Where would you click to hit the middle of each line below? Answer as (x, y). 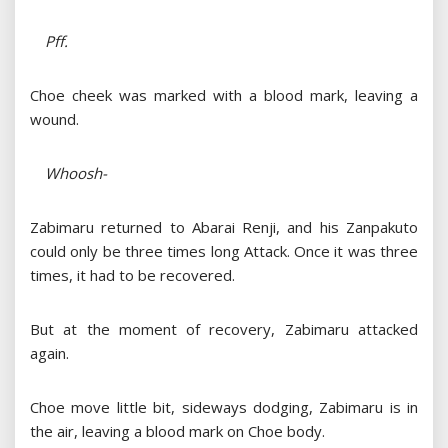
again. (49, 353)
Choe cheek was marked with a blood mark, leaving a (224, 95)
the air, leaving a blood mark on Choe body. (177, 431)
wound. (54, 119)
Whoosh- (68, 173)
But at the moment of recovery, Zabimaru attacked (224, 329)
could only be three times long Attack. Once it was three (224, 251)
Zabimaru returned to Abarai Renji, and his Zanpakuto (224, 227)
